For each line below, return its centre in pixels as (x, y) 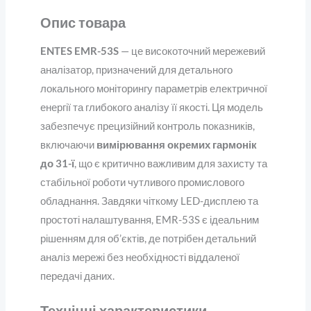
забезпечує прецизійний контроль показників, (147, 126)
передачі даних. (77, 276)
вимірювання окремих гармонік (176, 145)
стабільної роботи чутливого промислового (142, 183)
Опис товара (83, 23)
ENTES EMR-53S (79, 51)
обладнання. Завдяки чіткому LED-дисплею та (149, 201)
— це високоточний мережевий (192, 51)
